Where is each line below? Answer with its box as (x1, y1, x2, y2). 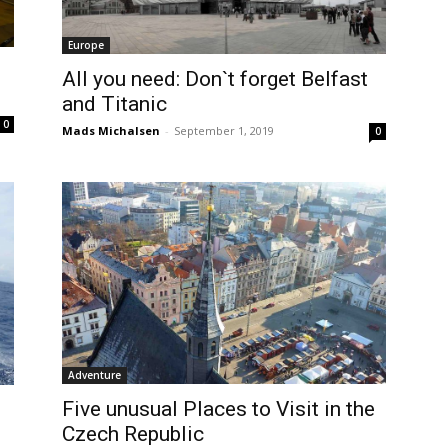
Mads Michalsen (62, 123, 160, 139)
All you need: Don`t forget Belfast (62, 67, 368, 92)
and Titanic (62, 92, 167, 117)
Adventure (68, 368, 121, 383)
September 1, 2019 (174, 123, 274, 139)
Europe (68, 38, 104, 53)
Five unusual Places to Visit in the (62, 397, 375, 422)
